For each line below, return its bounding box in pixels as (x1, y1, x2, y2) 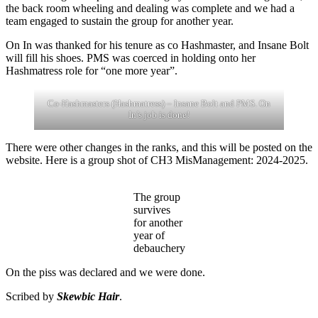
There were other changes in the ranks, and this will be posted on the (6, 141, 312, 154)
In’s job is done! (128, 109, 190, 121)
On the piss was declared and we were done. (6, 266, 205, 279)
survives (133, 204, 170, 216)
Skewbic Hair (57, 290, 119, 303)
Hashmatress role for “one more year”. (6, 65, 177, 77)
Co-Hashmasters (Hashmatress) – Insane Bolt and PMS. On (48, 98, 270, 109)
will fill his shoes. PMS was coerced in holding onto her (6, 52, 256, 65)
